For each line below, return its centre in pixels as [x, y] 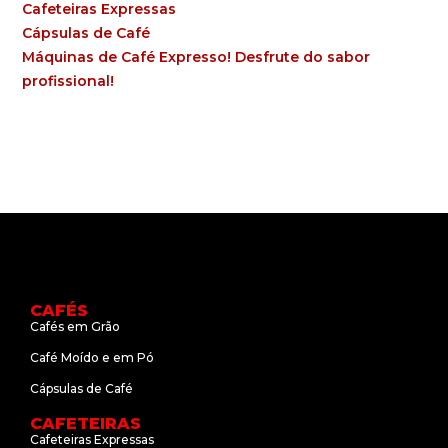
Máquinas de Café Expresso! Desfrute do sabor [196, 56]
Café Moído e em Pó [92, 357]
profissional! [68, 80]
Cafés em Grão [75, 326]
